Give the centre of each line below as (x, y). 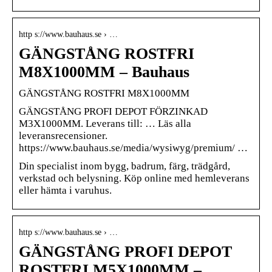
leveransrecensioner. (63, 135)
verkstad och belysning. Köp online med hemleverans (134, 178)
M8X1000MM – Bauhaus (104, 72)
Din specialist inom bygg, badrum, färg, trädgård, (124, 166)
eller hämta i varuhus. (65, 190)
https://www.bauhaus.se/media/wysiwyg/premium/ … (133, 148)
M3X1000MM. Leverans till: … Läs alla (105, 123)
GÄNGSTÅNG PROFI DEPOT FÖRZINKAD (113, 111)
